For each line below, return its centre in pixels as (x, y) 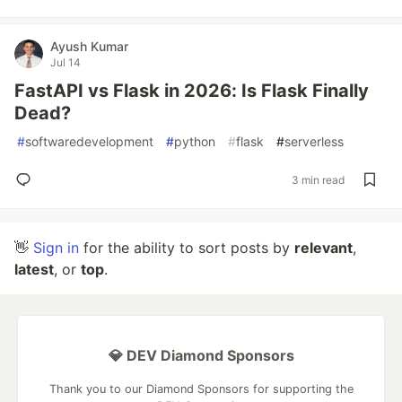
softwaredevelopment (89, 141)
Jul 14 (66, 62)
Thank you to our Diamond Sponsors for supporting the (201, 389)
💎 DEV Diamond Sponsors (201, 355)
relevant (323, 248)
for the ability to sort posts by (187, 248)
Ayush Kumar (89, 46)
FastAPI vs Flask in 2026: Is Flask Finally (192, 91)
